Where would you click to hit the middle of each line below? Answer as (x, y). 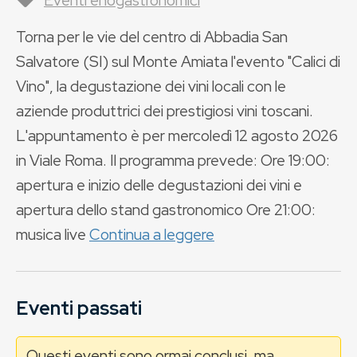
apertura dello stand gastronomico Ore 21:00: (166, 210)
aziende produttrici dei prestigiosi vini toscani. (165, 111)
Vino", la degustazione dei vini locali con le (151, 86)
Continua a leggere (152, 234)
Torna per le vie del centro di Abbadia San (152, 37)
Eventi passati (79, 308)
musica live (53, 234)
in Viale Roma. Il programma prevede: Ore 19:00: (173, 160)
